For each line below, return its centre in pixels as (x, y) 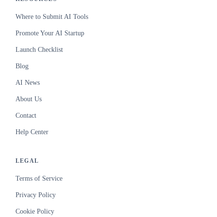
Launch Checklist (39, 50)
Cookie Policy (35, 211)
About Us (29, 99)
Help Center (32, 132)
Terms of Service (39, 178)
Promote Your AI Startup (50, 33)
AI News (28, 83)
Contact (26, 116)
